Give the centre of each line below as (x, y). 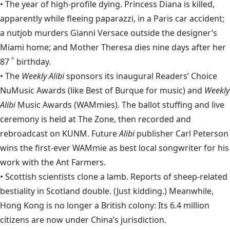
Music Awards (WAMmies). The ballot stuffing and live (121, 105)
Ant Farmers (80, 162)
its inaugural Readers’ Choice (161, 76)
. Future (103, 133)
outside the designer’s (173, 33)
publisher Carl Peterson (183, 133)
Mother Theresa (101, 47)
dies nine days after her (179, 47)
